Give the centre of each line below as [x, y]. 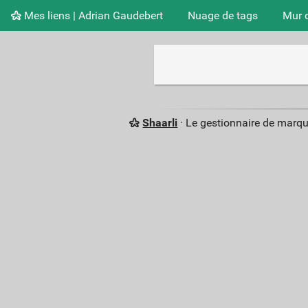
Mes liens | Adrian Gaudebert [92, 15]
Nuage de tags [223, 15]
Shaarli [160, 123]
